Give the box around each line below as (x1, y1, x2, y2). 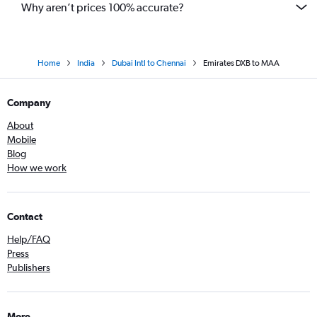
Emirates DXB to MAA (203, 58, 279, 68)
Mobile (7, 134, 36, 145)
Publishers (7, 262, 50, 273)
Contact (7, 211, 42, 222)
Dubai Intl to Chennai (112, 58, 186, 68)
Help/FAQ (7, 234, 50, 245)
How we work (7, 162, 67, 173)
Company (7, 97, 51, 108)
